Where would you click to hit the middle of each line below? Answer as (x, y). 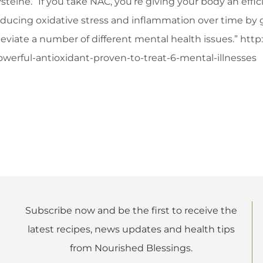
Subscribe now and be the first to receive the (131, 210)
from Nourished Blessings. (131, 248)
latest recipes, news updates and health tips (131, 229)
